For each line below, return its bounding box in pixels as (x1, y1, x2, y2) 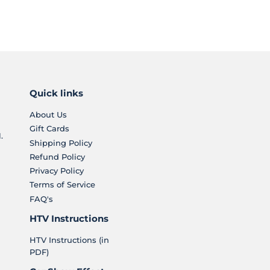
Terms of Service (29, 180, 95, 190)
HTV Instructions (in (29, 234, 109, 245)
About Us (29, 110, 67, 120)
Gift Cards (29, 124, 69, 134)
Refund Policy (29, 151, 85, 162)
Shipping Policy (29, 137, 92, 148)
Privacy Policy (29, 166, 84, 176)
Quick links (29, 88, 83, 99)
